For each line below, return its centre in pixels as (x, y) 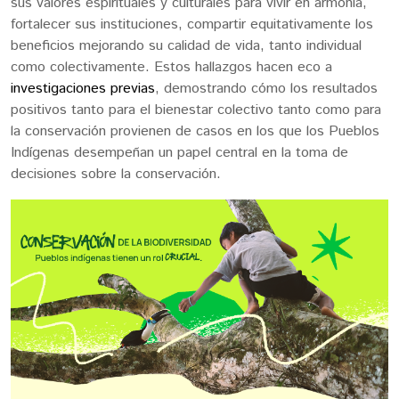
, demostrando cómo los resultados (266, 89)
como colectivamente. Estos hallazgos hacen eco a (171, 68)
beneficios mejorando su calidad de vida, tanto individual (186, 46)
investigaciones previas (83, 89)
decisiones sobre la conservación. (118, 175)
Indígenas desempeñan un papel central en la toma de (179, 153)
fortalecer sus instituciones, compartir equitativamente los (192, 25)
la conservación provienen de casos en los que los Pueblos (195, 132)
